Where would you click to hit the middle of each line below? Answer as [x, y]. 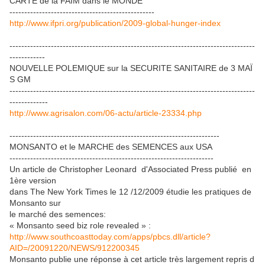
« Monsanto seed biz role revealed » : [80, 225]
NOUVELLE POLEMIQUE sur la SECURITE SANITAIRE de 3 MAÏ [131, 68]
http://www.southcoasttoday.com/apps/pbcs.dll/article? [110, 237]
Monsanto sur [36, 203]
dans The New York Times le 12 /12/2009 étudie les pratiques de [132, 192]
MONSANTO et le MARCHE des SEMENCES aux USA [111, 147]
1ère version [34, 180]
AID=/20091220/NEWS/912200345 [75, 248]
